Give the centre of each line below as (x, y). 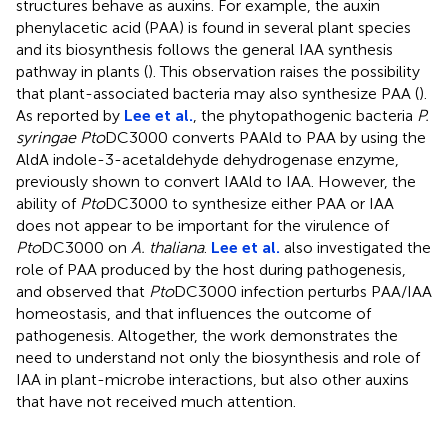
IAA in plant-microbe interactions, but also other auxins (212, 379)
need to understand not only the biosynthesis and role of (218, 357)
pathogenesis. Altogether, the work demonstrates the (207, 335)
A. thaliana (167, 247)
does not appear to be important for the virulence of (202, 225)
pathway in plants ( (82, 71)
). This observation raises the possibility (284, 71)
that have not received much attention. (156, 401)
